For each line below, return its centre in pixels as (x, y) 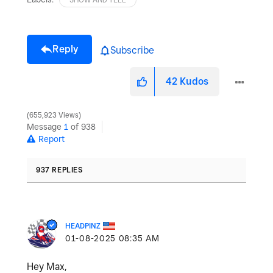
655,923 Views (54, 115)
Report (51, 139)
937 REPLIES (59, 169)
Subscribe (132, 51)
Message (45, 126)
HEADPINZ (83, 225)
